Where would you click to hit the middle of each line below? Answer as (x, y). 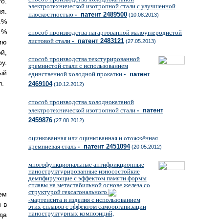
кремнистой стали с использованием (78, 66)
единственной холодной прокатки (76, 74)
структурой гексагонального (68, 192)
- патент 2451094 (104, 146)
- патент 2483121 (98, 41)
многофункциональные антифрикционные (86, 164)
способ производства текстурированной (84, 59)
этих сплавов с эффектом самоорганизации (87, 207)
